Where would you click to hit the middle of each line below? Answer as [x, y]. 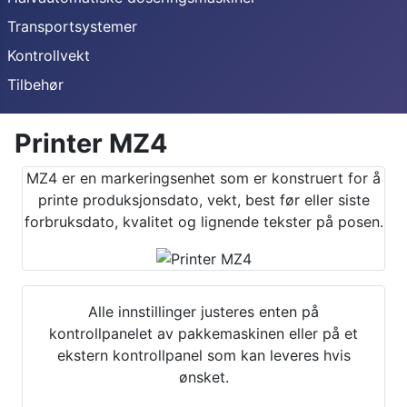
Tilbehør [35, 84]
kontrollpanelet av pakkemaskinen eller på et [203, 334]
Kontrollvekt [49, 55]
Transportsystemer [72, 26]
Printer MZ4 [91, 143]
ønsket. [203, 377]
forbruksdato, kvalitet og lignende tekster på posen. [203, 221]
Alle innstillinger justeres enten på [203, 312]
